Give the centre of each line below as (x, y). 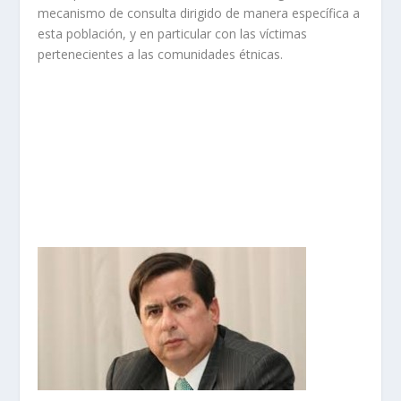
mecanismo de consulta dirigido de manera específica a (199, 13)
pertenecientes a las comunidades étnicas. (161, 54)
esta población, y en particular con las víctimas (173, 33)
